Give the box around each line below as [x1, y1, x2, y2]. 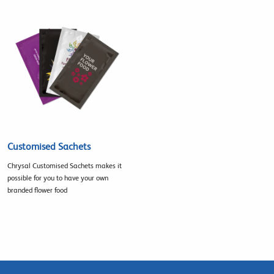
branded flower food [7, 186, 67, 195]
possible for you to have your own [7, 174, 108, 183]
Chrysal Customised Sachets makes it [7, 161, 122, 171]
